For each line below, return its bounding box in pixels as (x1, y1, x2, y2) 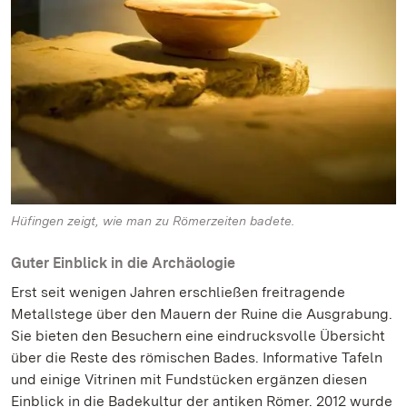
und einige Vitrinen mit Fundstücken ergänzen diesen (11, 370, 367, 388)
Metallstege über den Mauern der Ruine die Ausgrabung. (11, 304, 392, 323)
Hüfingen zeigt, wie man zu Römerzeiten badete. (11, 213, 294, 228)
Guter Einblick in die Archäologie (11, 253, 235, 272)
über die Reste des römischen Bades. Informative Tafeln (11, 348, 382, 366)
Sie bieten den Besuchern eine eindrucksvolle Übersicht (11, 326, 385, 344)
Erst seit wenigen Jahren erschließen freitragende (11, 283, 345, 301)
